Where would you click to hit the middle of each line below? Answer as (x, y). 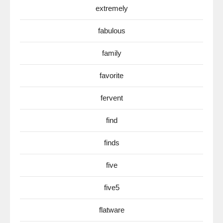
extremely (111, 8)
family (111, 53)
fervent (111, 98)
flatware (111, 210)
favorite (111, 75)
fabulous (111, 31)
